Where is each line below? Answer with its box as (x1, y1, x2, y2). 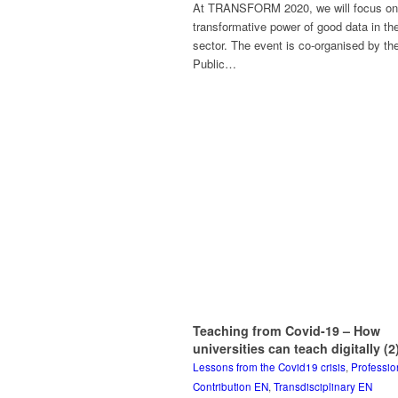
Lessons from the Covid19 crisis (193, 359, 346, 374)
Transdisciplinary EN (274, 378, 372, 394)
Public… (193, 55, 236, 73)
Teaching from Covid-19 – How (193, 321, 380, 339)
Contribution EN (193, 378, 268, 394)
